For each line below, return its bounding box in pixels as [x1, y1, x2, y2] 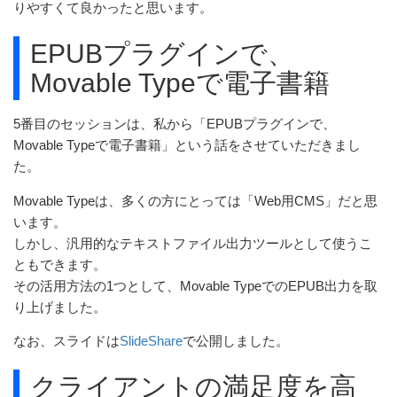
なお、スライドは [13, 334, 120, 349]
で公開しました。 [183, 334, 289, 349]
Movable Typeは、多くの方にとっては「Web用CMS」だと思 [13, 193, 378, 208]
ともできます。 [13, 257, 106, 272]
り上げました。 [13, 300, 106, 315]
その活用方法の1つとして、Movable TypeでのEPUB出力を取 [13, 278, 378, 293]
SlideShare [120, 334, 183, 349]
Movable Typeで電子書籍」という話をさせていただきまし [13, 137, 361, 152]
